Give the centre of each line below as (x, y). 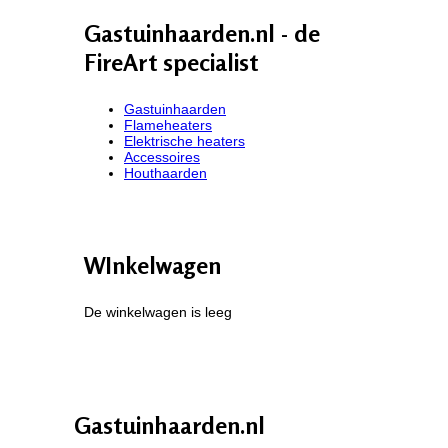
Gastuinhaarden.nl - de (202, 33)
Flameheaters (168, 124)
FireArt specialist (171, 62)
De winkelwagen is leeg (158, 311)
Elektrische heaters (184, 140)
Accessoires (162, 156)
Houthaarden (165, 172)
